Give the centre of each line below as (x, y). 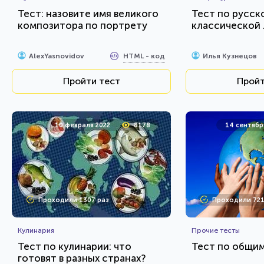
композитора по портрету (82, 25)
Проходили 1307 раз (74, 200)
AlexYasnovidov (57, 56)
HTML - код (144, 56)
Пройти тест (91, 81)
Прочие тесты (216, 230)
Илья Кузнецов (230, 56)
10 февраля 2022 (82, 125)
